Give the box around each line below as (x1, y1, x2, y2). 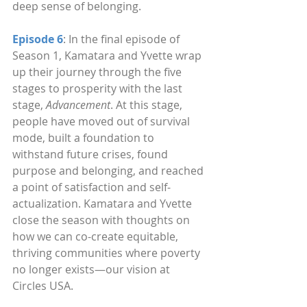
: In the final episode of (63, 32, 182, 47)
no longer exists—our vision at (12, 262, 173, 277)
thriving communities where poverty (12, 245, 203, 260)
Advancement (46, 97, 110, 112)
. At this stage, (110, 97, 185, 112)
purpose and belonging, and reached (12, 163, 206, 178)
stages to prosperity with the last (12, 81, 185, 96)
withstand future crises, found (12, 147, 171, 162)
